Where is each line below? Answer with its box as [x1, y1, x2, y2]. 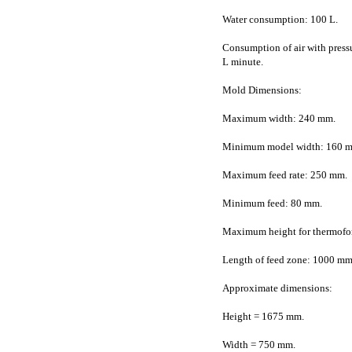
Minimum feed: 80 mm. [222, 197, 322, 209]
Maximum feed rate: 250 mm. [222, 169, 347, 181]
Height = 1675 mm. [222, 310, 304, 322]
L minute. [222, 56, 263, 68]
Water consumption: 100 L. [222, 13, 338, 25]
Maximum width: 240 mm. [222, 112, 335, 124]
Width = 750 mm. [222, 339, 295, 350]
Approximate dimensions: [222, 282, 332, 294]
